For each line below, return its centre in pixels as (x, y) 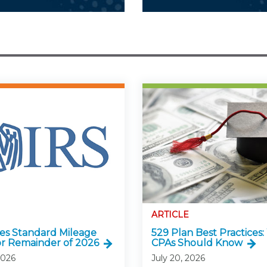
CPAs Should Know (197, 243)
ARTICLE (170, 214)
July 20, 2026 (178, 258)
